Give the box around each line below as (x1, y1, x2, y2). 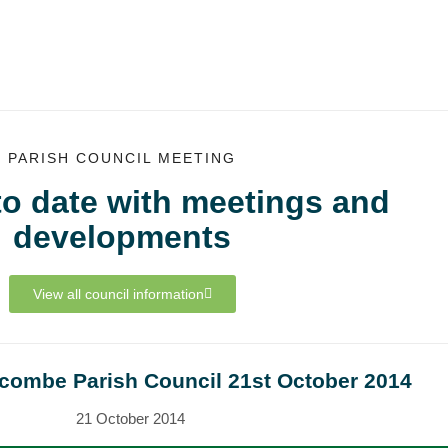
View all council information (32, 285, 204, 302)
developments (13, 218, 231, 255)
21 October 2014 (76, 409, 185, 427)
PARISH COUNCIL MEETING (8, 149, 236, 166)
